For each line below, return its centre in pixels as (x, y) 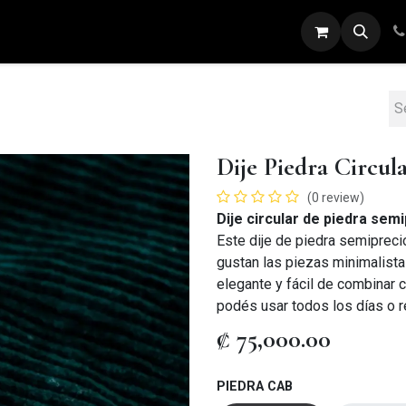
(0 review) (336, 198)
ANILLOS (110, 31)
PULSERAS (276, 31)
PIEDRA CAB (255, 387)
